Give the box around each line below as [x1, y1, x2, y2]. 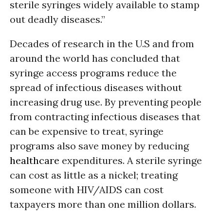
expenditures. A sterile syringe [59, 154, 202, 166]
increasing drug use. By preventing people [10, 96, 201, 108]
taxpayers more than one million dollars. [10, 198, 196, 210]
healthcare [10, 154, 59, 166]
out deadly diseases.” [10, 13, 105, 25]
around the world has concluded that [10, 52, 180, 64]
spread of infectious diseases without [10, 81, 182, 93]
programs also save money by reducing [10, 140, 189, 152]
